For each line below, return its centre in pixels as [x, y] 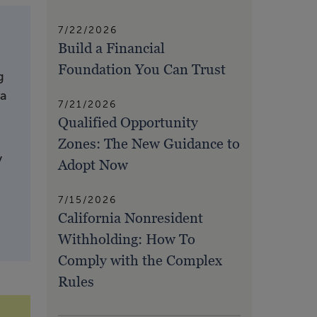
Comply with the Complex [140, 261]
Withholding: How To [127, 240]
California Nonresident [131, 218]
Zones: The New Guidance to [149, 144]
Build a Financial [111, 48]
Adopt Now [93, 165]
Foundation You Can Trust [142, 70]
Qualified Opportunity [128, 123]
